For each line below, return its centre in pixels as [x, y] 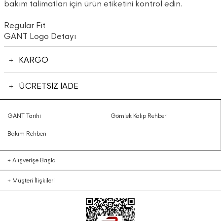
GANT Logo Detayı [40, 36]
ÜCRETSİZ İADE [49, 86]
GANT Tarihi [24, 116]
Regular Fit [25, 25]
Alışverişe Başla [33, 160]
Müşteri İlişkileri [33, 180]
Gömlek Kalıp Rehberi [139, 116]
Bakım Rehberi [27, 133]
